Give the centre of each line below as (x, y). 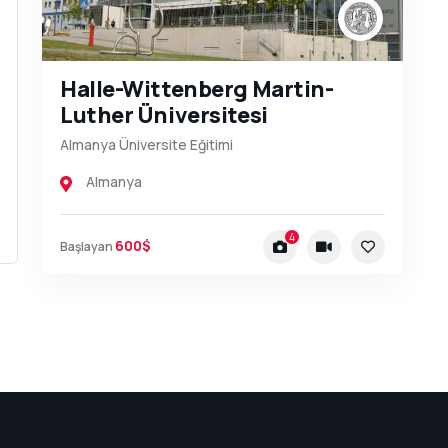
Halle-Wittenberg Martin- (196, 88)
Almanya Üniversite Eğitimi (146, 144)
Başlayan (86, 247)
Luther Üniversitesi (163, 114)
